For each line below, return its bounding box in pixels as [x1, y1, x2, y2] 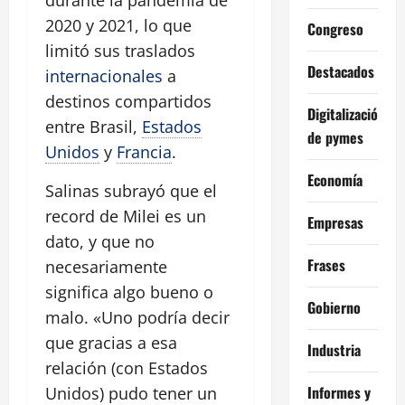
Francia [117, 141, 172, 164]
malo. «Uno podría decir [45, 306, 230, 329]
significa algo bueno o [45, 281, 213, 304]
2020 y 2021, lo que [45, 14, 192, 37]
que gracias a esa [45, 332, 177, 354]
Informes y [306, 381, 371, 403]
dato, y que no [45, 231, 155, 253]
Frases [306, 253, 345, 276]
